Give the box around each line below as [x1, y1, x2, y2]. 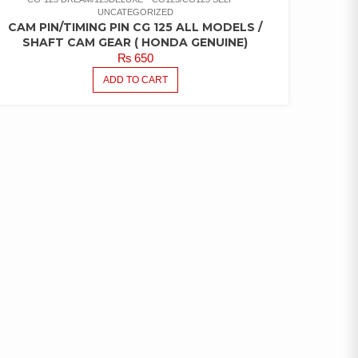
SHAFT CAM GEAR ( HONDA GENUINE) [22, 35, 249, 50]
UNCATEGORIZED [97, 7, 173, 18]
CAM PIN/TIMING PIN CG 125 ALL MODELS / [8, 20, 263, 35]
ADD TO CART [102, 74, 168, 86]
